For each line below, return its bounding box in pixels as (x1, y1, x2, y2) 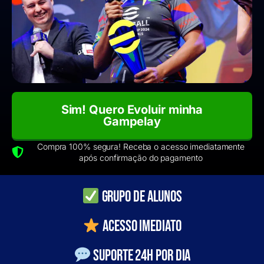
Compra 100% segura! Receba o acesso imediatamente (37, 141, 245, 151)
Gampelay (103, 114, 161, 128)
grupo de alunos (99, 187, 183, 206)
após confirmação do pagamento (79, 152, 203, 163)
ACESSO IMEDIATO (100, 217, 181, 236)
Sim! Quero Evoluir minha (61, 102, 203, 117)
